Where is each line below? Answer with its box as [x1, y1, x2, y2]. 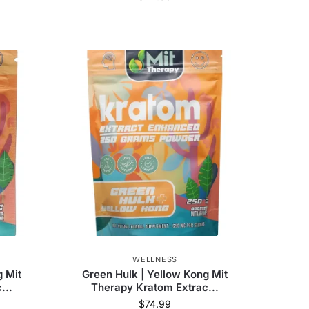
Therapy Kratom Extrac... [91, 281, 219, 295]
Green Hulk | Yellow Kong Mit [82, 268, 228, 281]
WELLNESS [132, 255, 177, 265]
